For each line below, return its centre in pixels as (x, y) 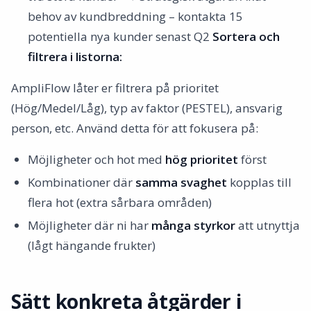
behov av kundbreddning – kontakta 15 (135, 16)
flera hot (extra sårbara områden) (120, 202)
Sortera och (246, 36)
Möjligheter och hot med (96, 159)
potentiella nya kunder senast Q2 (120, 36)
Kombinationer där (82, 182)
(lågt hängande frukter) (92, 245)
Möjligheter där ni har (90, 225)
